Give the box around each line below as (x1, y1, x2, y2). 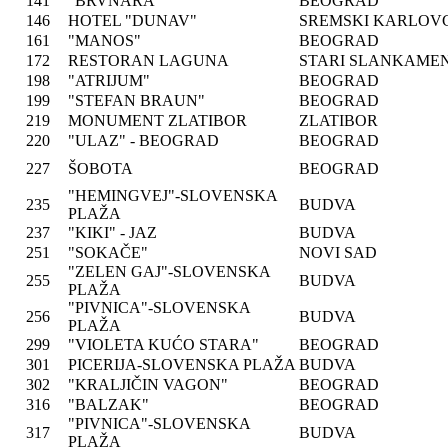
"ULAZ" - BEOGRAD (68, 132, 219, 149)
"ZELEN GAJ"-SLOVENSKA (68, 263, 270, 280)
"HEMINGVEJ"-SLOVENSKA (68, 187, 277, 204)
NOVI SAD (299, 244, 377, 261)
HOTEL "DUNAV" (68, 12, 197, 29)
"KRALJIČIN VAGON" (68, 376, 228, 393)
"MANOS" (68, 32, 141, 49)
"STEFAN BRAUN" (68, 92, 205, 109)
